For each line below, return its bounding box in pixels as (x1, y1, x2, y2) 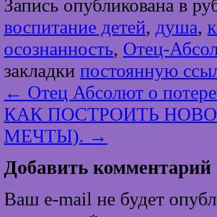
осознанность (4, 38, 113, 60)
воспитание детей (4, 16, 146, 38)
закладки (4, 60, 80, 81)
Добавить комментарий (4, 156, 211, 179)
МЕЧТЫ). (4, 125, 89, 147)
